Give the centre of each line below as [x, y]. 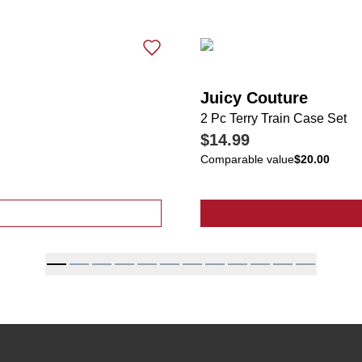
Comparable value [247, 159]
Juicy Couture [254, 98]
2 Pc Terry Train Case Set [274, 118]
